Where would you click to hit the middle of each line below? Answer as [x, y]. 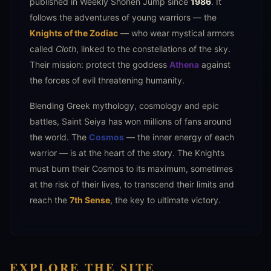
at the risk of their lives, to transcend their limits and [132, 184]
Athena [184, 65]
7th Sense [90, 200]
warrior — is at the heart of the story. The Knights [127, 153]
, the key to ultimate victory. [165, 200]
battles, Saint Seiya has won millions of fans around [131, 122]
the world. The [59, 137]
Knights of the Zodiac [74, 33]
